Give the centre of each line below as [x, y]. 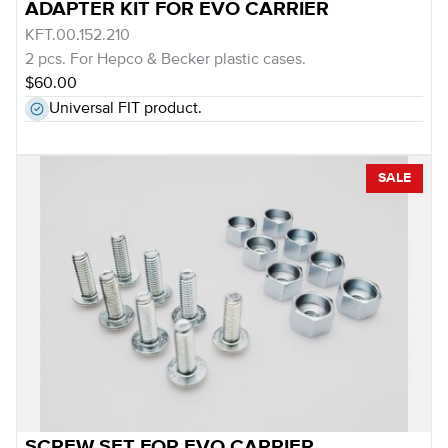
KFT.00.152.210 [77, 36]
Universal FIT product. [125, 109]
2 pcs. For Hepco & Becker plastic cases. [165, 60]
